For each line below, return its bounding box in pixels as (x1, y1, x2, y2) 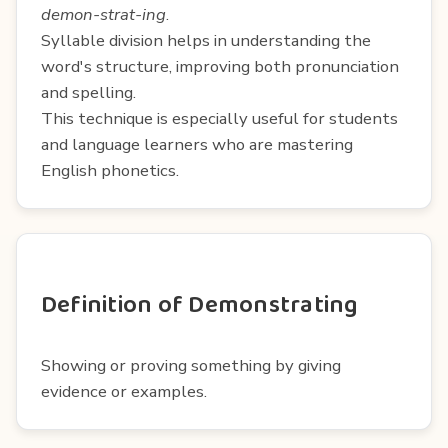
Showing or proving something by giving (41, 353, 341, 377)
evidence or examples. (41, 379, 207, 403)
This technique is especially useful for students (41, 106, 398, 130)
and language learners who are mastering (41, 132, 353, 156)
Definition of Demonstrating (41, 285, 359, 325)
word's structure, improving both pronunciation (41, 54, 399, 78)
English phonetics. (41, 158, 179, 182)
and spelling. (41, 80, 136, 104)
